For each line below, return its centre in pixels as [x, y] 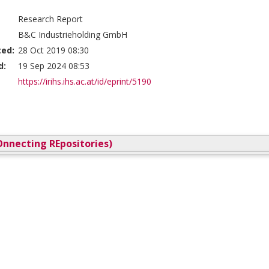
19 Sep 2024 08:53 [54, 66]
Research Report [50, 19]
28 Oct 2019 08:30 [53, 50]
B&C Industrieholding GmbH [73, 35]
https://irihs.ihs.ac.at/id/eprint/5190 [85, 81]
